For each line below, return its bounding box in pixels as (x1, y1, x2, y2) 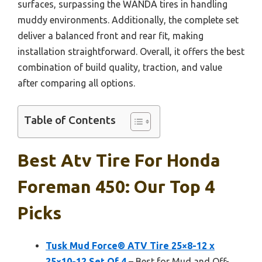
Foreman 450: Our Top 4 (18, 176, 215, 196)
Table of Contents (24, 113, 116, 127)
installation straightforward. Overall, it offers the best (18, 46, 244, 57)
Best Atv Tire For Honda (18, 150, 220, 170)
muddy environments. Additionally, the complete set (18, 14, 239, 25)
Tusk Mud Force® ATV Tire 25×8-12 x (46, 240, 215, 251)
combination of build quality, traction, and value (18, 61, 222, 73)
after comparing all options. (18, 77, 135, 88)
